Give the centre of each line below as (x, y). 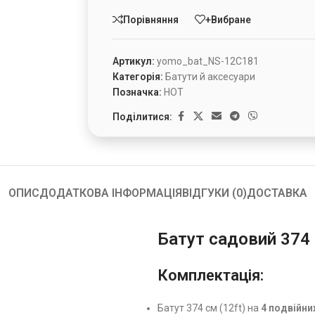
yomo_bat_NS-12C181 (208, 61)
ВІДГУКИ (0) (214, 193)
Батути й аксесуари (211, 77)
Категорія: (138, 77)
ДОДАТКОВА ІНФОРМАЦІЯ (110, 193)
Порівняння (151, 19)
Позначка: (137, 92)
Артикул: (135, 61)
